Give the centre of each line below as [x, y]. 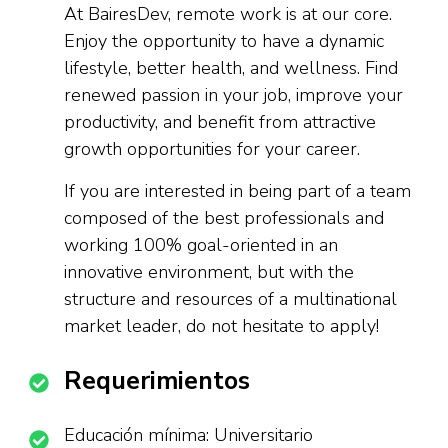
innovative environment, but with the [209, 272]
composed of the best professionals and [224, 218]
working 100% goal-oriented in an [201, 245]
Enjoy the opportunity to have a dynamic [224, 41]
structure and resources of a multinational [230, 299]
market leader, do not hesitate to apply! [221, 326]
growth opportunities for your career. [212, 149]
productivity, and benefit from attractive [220, 122]
